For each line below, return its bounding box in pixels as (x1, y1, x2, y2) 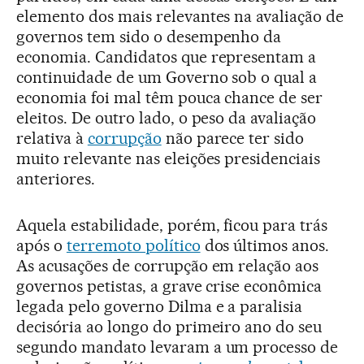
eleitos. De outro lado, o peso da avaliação (16, 107, 317, 128)
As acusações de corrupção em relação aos (16, 255, 319, 275)
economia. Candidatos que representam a (16, 46, 317, 67)
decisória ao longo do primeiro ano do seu (16, 316, 323, 336)
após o (16, 235, 67, 255)
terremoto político (66, 235, 201, 255)
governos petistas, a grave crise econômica (16, 275, 323, 296)
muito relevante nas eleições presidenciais (16, 148, 321, 168)
